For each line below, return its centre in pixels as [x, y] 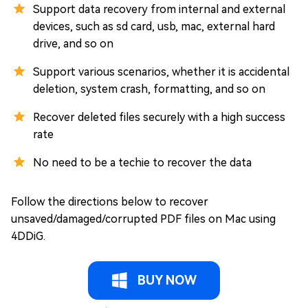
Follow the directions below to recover [110, 201]
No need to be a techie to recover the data [142, 162]
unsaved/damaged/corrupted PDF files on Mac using [143, 219]
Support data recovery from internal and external [159, 9]
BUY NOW [167, 280]
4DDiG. [28, 236]
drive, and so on [73, 43]
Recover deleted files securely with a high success [159, 117]
